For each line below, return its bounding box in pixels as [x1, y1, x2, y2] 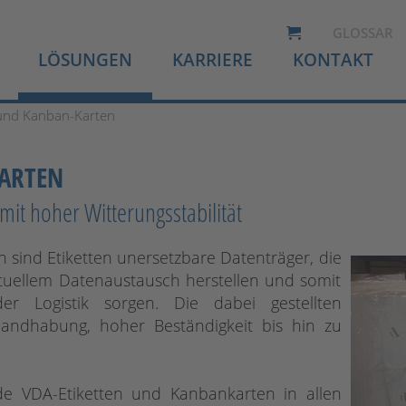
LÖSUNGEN [38, 48, 132, 72]
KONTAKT [293, 48, 373, 72]
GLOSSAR [333, 24, 393, 42]
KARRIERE [172, 48, 253, 72]
